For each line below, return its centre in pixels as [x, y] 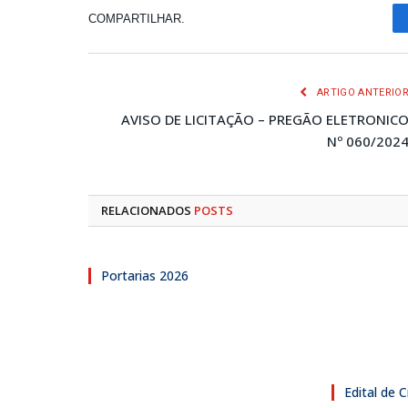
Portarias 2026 [145, 275]
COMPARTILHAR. [137, 18]
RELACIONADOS [148, 210]
